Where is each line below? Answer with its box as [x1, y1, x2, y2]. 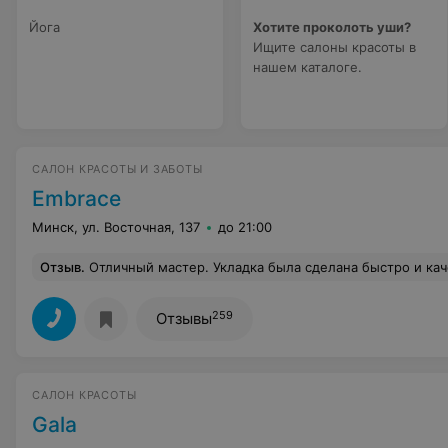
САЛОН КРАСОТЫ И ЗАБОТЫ [32, 162, 203, 176]
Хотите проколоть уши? [253, 19, 411, 35]
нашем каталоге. [253, 59, 362, 75]
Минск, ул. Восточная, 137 [32, 219, 200, 235]
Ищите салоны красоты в [253, 39, 416, 55]
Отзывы [156, 309, 212, 328]
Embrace [32, 186, 121, 211]
